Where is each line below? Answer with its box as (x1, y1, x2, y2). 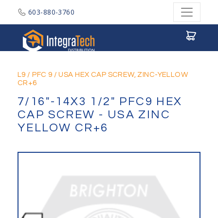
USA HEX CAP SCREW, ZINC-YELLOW (58, 71, 188, 78)
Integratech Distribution (99, 24, 179, 33)
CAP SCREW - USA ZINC (18, 109, 170, 121)
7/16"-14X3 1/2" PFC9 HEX (18, 95, 182, 108)
